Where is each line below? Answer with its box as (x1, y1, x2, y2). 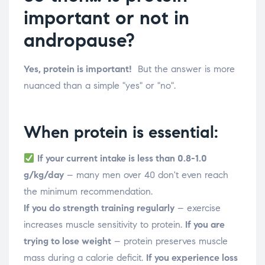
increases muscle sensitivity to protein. (24, 219, 185, 231)
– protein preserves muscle (111, 235, 228, 247)
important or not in (24, 6, 189, 30)
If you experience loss (146, 252, 238, 264)
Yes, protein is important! (24, 63, 132, 75)
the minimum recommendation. (24, 186, 153, 198)
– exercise (174, 202, 221, 214)
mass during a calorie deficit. (24, 252, 146, 264)
